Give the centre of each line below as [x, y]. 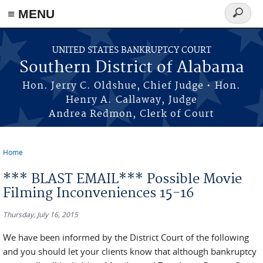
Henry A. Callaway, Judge [131, 100]
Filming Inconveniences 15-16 [98, 193]
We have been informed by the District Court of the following [126, 237]
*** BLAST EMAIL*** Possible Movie [122, 179]
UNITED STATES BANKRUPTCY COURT [131, 50]
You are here [36, 161]
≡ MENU [31, 14]
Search [242, 20]
